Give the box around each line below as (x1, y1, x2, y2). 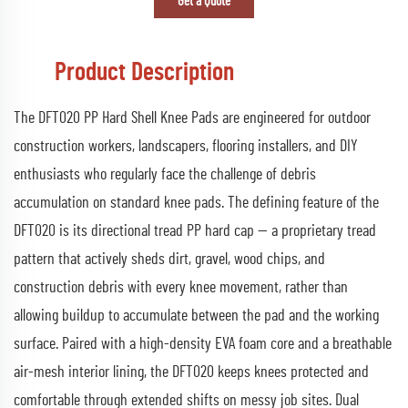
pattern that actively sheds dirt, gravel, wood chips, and (14, 250, 325, 268)
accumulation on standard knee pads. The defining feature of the (14, 194, 379, 211)
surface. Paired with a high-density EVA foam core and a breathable (14, 335, 392, 352)
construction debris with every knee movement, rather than (14, 279, 348, 296)
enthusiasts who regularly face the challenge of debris (14, 166, 316, 183)
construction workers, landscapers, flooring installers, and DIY (14, 138, 358, 155)
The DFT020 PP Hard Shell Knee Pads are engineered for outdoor (14, 109, 371, 127)
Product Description (55, 59, 234, 86)
